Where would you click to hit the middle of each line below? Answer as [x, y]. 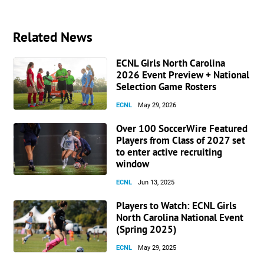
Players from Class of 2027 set [181, 140]
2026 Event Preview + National [183, 75]
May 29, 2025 [157, 248]
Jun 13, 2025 [156, 182]
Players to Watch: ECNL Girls [176, 206]
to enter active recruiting [169, 152]
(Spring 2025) [147, 229]
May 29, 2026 [157, 105]
